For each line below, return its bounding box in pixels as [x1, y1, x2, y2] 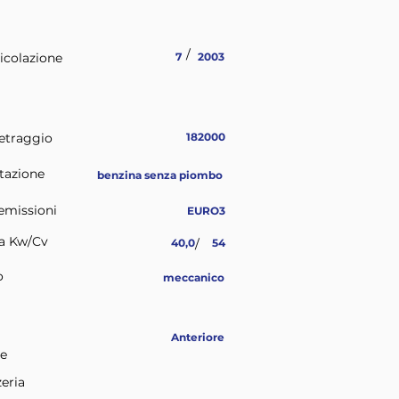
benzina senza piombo [97, 168, 223, 182]
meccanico [163, 271, 224, 284]
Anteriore [171, 330, 224, 344]
